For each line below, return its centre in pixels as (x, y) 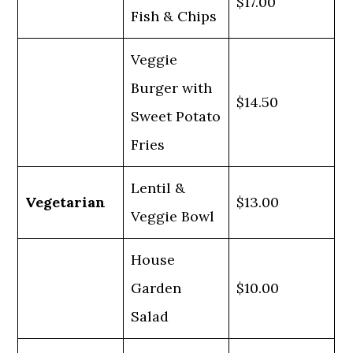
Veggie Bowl (173, 216)
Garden (156, 288)
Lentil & (158, 188)
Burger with (172, 88)
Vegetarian (66, 202)
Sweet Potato (176, 116)
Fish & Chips (174, 16)
